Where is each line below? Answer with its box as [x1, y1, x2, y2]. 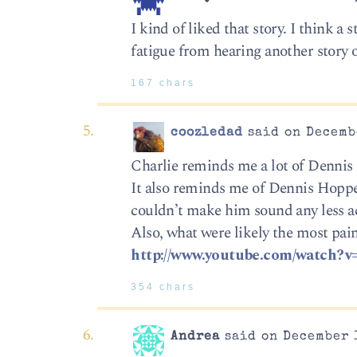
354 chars [131, 281, 196, 292]
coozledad [171, 127, 244, 140]
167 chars [131, 78, 196, 88]
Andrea [171, 331, 221, 344]
